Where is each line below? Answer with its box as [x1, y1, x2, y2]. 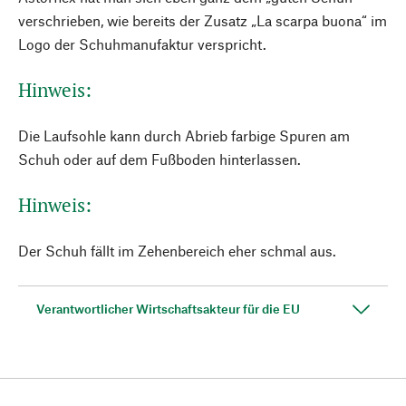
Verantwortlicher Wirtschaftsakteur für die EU [36, 301, 300, 316]
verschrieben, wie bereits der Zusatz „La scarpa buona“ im [18, 12, 387, 29]
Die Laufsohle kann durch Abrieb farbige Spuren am [18, 127, 350, 144]
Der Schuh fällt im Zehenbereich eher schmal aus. [18, 242, 336, 259]
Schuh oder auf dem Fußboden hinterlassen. [18, 150, 301, 168]
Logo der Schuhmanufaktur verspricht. [18, 35, 266, 53]
